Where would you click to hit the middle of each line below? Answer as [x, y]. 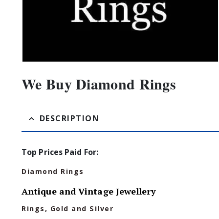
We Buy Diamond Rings [99, 84]
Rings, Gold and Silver [67, 209]
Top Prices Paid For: [60, 152]
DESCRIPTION [69, 119]
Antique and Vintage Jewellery [89, 191]
